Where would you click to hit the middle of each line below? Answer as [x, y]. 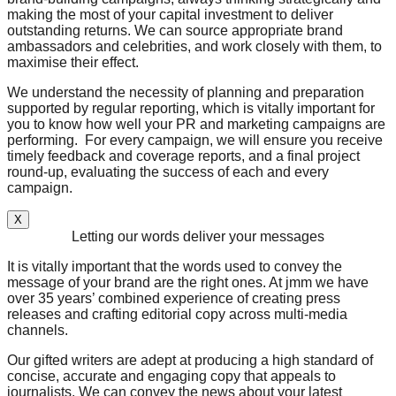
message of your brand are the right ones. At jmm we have [188, 282]
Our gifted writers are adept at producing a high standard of [190, 360]
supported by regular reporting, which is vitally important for [191, 108]
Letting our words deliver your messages [198, 236]
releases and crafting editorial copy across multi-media [177, 314]
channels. [38, 330]
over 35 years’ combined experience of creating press [174, 298]
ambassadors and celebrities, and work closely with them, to [194, 46]
